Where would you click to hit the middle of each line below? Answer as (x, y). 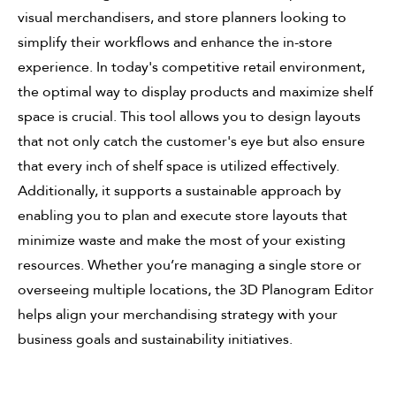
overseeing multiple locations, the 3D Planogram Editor (196, 290)
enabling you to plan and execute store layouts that (183, 216)
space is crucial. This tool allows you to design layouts (189, 117)
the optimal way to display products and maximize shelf (195, 92)
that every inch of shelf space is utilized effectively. (179, 166)
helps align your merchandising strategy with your (178, 315)
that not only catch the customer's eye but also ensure (191, 141)
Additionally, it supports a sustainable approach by (179, 191)
